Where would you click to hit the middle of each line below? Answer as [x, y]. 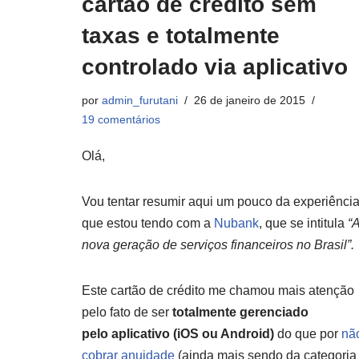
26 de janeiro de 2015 [250, 100]
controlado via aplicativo [215, 67]
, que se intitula [303, 223]
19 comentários [121, 119]
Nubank [236, 223]
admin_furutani [140, 100]
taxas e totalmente [181, 36]
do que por [308, 334]
